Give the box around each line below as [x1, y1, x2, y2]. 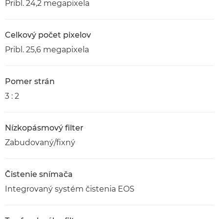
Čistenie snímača [5, 170, 73, 179]
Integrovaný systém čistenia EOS [5, 184, 134, 194]
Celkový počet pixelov [5, 30, 91, 40]
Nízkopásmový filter [5, 123, 84, 132]
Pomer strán [5, 77, 55, 86]
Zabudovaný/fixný [5, 138, 75, 147]
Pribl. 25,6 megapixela [5, 45, 89, 54]
